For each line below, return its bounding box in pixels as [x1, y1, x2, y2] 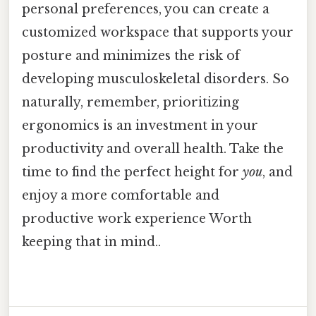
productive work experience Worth [22, 211, 252, 227]
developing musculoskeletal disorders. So [22, 71, 289, 87]
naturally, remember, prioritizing [22, 95, 239, 111]
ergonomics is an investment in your [22, 118, 258, 134]
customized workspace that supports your [22, 25, 293, 41]
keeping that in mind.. [22, 234, 161, 250]
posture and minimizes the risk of [22, 48, 240, 64]
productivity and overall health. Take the [22, 141, 284, 157]
